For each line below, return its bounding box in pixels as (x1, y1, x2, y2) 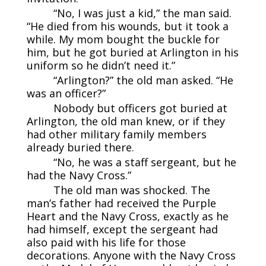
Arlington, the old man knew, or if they (26, 113, 225, 128)
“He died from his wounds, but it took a (26, 18, 229, 33)
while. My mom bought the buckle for (26, 31, 220, 46)
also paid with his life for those (26, 235, 186, 249)
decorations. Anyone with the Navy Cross (26, 248, 236, 262)
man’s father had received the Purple (26, 195, 216, 210)
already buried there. (26, 140, 134, 154)
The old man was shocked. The (53, 182, 210, 197)
